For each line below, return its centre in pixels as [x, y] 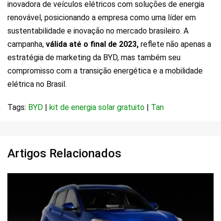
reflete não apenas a [175, 44]
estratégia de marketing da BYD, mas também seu [94, 58]
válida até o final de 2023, [92, 44]
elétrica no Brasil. [37, 84]
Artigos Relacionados [64, 154]
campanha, [27, 44]
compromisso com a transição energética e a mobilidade [105, 71]
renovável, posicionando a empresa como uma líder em [102, 18]
